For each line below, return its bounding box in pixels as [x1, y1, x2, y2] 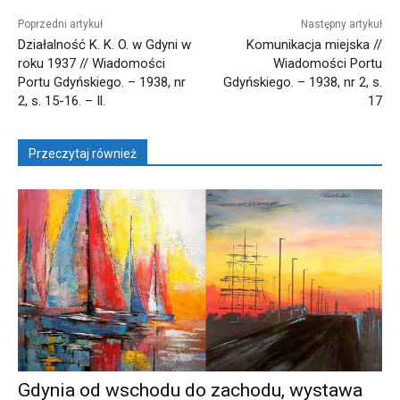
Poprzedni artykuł [18, 17, 103, 30]
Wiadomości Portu [272, 54, 382, 71]
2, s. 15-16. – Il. [18, 92, 105, 109]
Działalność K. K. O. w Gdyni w [18, 36, 191, 53]
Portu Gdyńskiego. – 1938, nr [18, 73, 186, 90]
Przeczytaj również [29, 146, 137, 161]
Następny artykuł [300, 17, 382, 30]
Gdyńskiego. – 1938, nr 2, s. [222, 73, 382, 90]
